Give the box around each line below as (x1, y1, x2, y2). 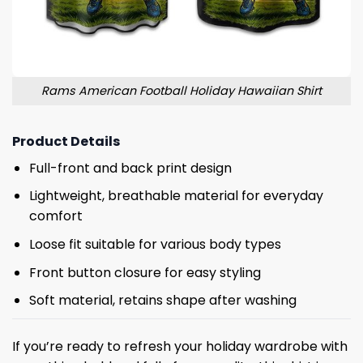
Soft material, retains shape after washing (28, 291, 297, 310)
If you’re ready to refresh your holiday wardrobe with (12, 336, 348, 356)
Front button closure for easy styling (28, 263, 261, 282)
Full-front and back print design (28, 158, 232, 177)
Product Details (12, 131, 120, 151)
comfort (28, 207, 83, 226)
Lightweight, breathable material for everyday (28, 186, 323, 206)
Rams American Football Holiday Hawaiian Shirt (41, 83, 322, 100)
